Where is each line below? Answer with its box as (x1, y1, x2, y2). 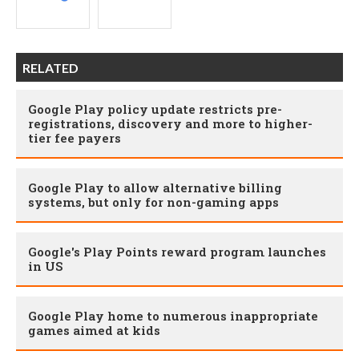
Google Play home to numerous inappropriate (28, 307, 318, 324)
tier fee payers (28, 129, 121, 146)
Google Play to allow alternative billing (28, 179, 282, 196)
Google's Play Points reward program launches (28, 243, 326, 260)
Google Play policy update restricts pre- (28, 100, 282, 117)
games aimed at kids (28, 321, 160, 338)
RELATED (22, 59, 79, 75)
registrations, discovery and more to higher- (28, 115, 313, 131)
